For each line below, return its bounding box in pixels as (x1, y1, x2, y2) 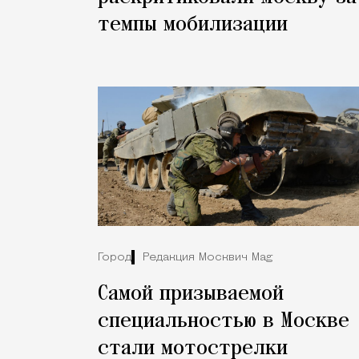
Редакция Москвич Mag (143, 252, 272, 264)
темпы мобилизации (98, 14, 288, 37)
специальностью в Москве (98, 309, 349, 333)
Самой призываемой (98, 282, 284, 305)
